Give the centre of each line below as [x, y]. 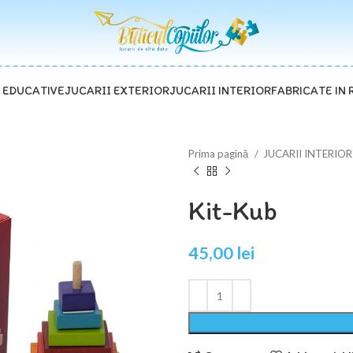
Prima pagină [219, 154]
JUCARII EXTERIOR [117, 91]
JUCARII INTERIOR [220, 91]
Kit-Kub [233, 211]
